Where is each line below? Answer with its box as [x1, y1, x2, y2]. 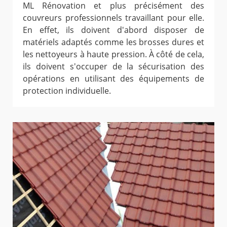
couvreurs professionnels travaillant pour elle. [23, 12, 204, 23]
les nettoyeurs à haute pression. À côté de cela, [23, 48, 204, 60]
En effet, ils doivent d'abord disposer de [23, 24, 204, 35]
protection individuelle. [23, 85, 111, 96]
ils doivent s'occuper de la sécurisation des [23, 60, 204, 72]
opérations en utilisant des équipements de [23, 72, 204, 84]
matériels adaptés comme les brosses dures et [23, 36, 204, 48]
